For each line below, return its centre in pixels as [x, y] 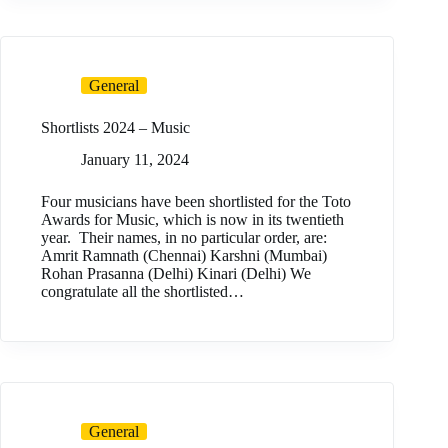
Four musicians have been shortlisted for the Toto [196, 202]
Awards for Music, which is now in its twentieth [192, 220]
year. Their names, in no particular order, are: [184, 238]
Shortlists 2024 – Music [115, 127]
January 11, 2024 [135, 160]
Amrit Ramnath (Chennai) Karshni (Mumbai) [184, 256]
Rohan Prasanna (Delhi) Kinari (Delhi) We [176, 274]
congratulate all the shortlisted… [142, 292]
